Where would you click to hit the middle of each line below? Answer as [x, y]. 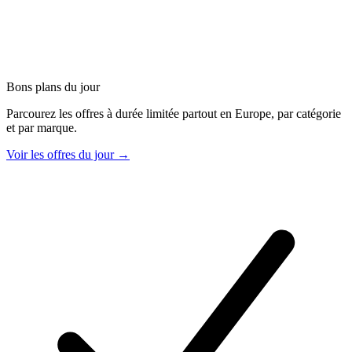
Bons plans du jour [53, 86]
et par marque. [42, 127]
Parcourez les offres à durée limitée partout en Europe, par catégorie [174, 113]
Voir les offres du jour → [68, 154]
